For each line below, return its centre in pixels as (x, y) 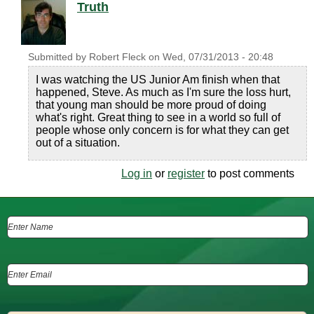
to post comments (250, 173)
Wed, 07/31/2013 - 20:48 (218, 57)
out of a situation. (78, 143)
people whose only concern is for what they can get (162, 130)
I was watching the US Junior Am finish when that (158, 80)
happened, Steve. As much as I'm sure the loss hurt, (163, 92)
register (186, 173)
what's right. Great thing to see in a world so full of (158, 117)
